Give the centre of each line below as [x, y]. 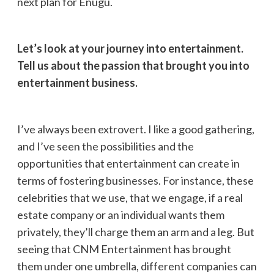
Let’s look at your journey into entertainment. [130, 48]
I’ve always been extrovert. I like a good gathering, [135, 129]
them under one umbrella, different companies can [137, 266]
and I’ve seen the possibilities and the [105, 146]
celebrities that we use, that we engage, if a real [130, 197]
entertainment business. [77, 82]
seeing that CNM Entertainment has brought [124, 249]
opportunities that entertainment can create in [128, 163]
